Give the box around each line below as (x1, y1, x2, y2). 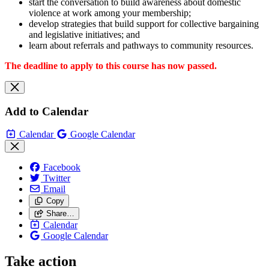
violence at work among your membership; (29, 7, 191, 18)
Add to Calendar (5, 104, 88, 118)
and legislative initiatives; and (29, 29, 140, 40)
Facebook (43, 162, 80, 173)
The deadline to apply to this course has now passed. (5, 60, 219, 71)
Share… (46, 209, 74, 219)
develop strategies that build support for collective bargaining (29, 18, 259, 29)
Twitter (43, 173, 70, 184)
